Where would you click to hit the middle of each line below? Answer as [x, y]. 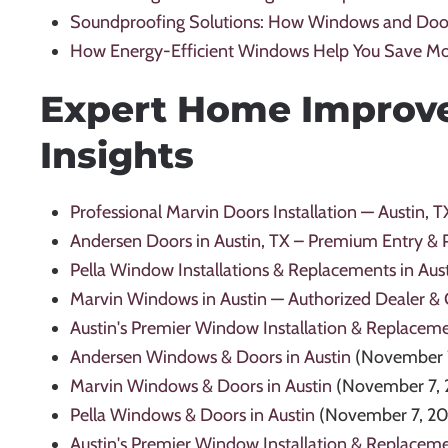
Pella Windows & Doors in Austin [192, 415]
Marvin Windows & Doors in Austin [201, 386]
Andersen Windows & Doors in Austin [210, 357]
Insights [117, 155]
